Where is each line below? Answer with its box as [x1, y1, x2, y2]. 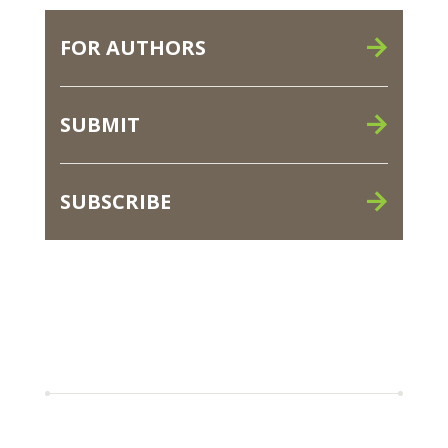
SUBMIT [60, 111, 140, 139]
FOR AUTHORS [60, 34, 206, 62]
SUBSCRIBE [60, 188, 171, 216]
